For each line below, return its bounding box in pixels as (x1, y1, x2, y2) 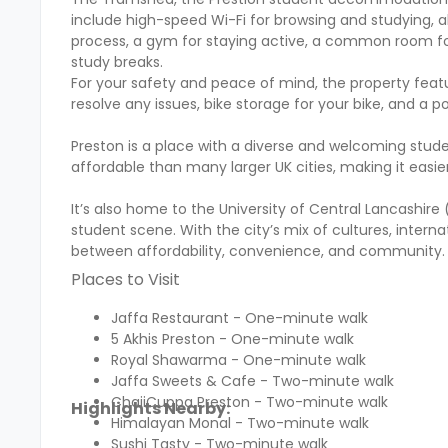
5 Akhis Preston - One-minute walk (111, 329, 354, 350)
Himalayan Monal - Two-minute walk (111, 413, 369, 434)
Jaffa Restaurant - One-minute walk (111, 308, 368, 329)
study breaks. (71, 52, 163, 73)
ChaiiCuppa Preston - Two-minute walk (111, 392, 388, 413)
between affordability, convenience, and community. (71, 241, 445, 262)
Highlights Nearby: (71, 397, 230, 421)
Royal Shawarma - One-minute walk (111, 350, 366, 371)
